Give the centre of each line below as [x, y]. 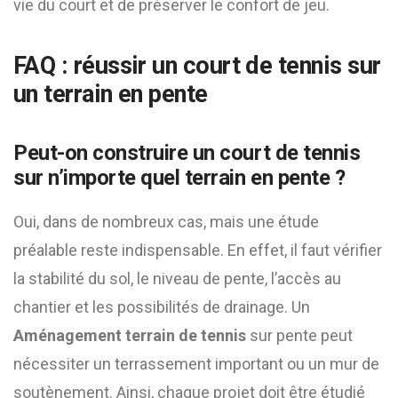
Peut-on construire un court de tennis [187, 153]
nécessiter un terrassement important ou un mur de [196, 364]
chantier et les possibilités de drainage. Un [162, 307]
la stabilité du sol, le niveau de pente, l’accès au [177, 279]
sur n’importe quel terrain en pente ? [179, 178]
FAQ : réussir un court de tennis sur [197, 66]
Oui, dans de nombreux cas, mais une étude [166, 222]
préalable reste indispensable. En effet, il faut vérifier [198, 250]
